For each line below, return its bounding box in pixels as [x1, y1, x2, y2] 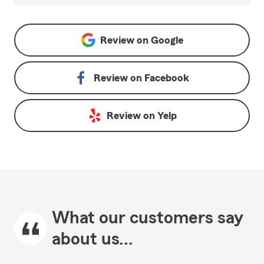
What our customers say [52, 209, 243, 227]
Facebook [144, 72, 189, 84]
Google [150, 35, 183, 46]
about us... [52, 230, 133, 249]
